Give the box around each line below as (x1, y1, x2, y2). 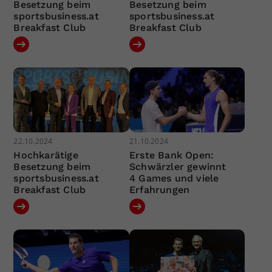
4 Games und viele (129, 172, 219, 185)
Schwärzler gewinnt (129, 161, 226, 173)
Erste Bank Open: (129, 149, 214, 161)
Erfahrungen (129, 184, 190, 196)
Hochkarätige (13, 149, 78, 161)
